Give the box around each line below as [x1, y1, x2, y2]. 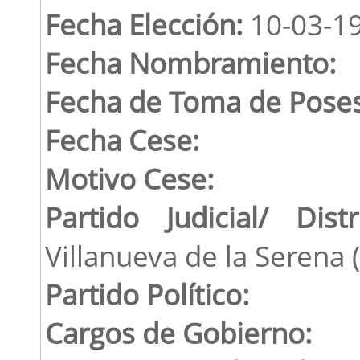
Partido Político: [44, 274, 249, 313]
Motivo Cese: [44, 158, 214, 198]
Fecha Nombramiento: [44, 43, 336, 82]
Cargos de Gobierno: [44, 313, 312, 352]
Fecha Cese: [44, 120, 199, 159]
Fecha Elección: [44, 4, 243, 43]
